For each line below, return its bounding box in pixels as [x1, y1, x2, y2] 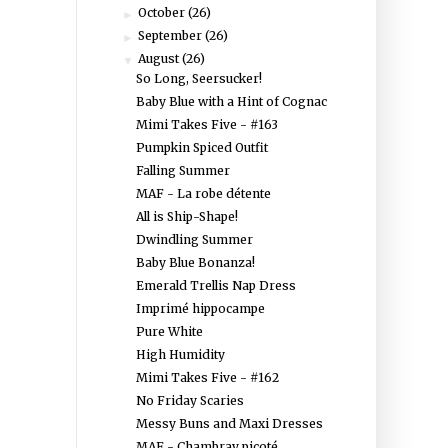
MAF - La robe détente [135, 186, 271, 201]
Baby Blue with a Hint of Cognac [135, 94, 327, 109]
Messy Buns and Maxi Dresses [135, 416, 323, 431]
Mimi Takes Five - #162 [135, 370, 279, 385]
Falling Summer [135, 163, 230, 178]
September [138, 28, 206, 43]
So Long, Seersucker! [135, 71, 262, 86]
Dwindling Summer [135, 232, 253, 247]
